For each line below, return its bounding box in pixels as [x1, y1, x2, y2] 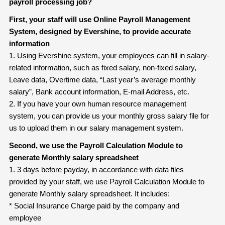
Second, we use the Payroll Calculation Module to [9, 141, 183, 150]
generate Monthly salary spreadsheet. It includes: [9, 189, 170, 198]
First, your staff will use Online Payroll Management [9, 15, 190, 24]
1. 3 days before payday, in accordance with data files [9, 165, 184, 174]
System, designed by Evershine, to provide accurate [9, 27, 191, 36]
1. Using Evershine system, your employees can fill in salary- [9, 51, 209, 60]
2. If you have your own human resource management [9, 99, 186, 108]
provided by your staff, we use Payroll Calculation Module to [9, 177, 204, 186]
